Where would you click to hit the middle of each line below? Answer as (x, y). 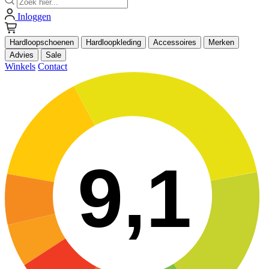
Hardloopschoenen (42, 42)
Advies (22, 55)
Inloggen (34, 17)
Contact (53, 66)
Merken (221, 42)
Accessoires (175, 42)
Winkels (20, 66)
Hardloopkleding (113, 42)
